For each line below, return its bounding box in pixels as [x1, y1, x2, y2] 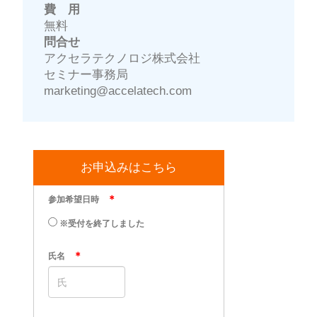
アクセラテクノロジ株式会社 [43, 51, 200, 65]
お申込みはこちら [80, 160, 177, 174]
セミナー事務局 [43, 67, 128, 81]
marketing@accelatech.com [43, 83, 192, 98]
